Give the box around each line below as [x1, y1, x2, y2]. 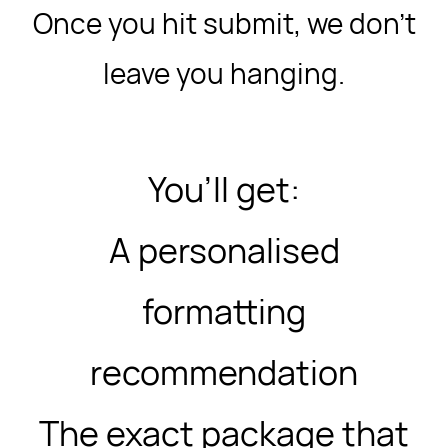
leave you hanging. [103, 54, 345, 92]
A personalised [108, 227, 340, 273]
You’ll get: [148, 166, 300, 212]
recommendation [90, 349, 358, 395]
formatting [142, 288, 306, 334]
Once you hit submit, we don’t [32, 4, 416, 42]
